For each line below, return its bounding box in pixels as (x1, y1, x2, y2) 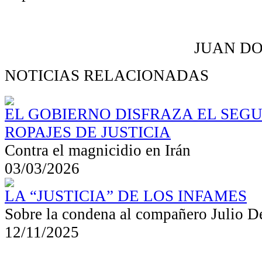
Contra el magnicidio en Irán (5, 141, 191, 159)
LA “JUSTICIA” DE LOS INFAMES (5, 187, 247, 205)
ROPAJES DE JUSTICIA (5, 123, 171, 141)
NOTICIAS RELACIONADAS (5, 66, 209, 84)
